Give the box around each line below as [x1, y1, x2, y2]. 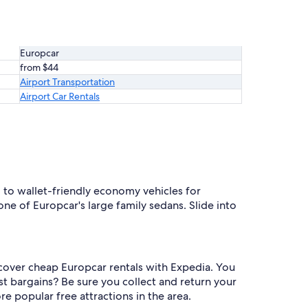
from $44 [20, 61, 58, 74]
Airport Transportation [20, 76, 115, 88]
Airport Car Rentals [20, 90, 100, 102]
